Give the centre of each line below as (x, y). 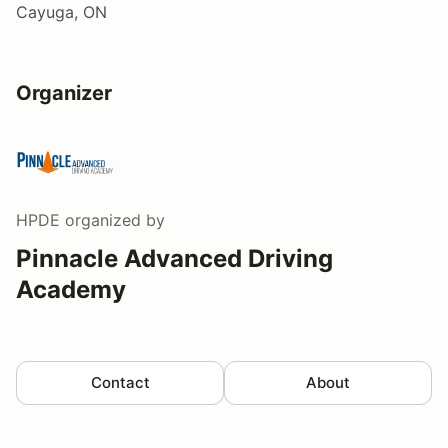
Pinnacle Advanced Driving (174, 258)
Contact (120, 382)
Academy (71, 289)
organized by (112, 219)
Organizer (64, 92)
